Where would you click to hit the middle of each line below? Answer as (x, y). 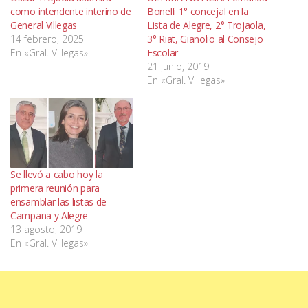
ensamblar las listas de (59, 201)
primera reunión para (55, 188)
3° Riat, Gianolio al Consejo (205, 38)
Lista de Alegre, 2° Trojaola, (207, 25)
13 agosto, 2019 (46, 229)
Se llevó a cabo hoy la (57, 174)
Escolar (163, 52)
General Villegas (44, 25)
